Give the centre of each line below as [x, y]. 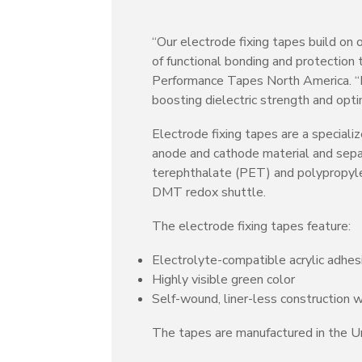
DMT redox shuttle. [209, 192]
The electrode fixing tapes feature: [251, 226]
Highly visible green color [223, 279]
